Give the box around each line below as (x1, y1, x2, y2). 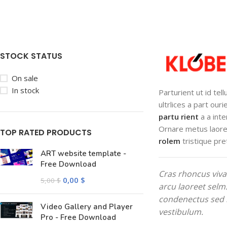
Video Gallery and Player (41, 202, 133, 212)
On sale (12, 73, 38, 83)
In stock (12, 85, 39, 95)
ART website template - (41, 148, 126, 159)
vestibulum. (158, 206, 203, 217)
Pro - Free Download (41, 212, 116, 222)
